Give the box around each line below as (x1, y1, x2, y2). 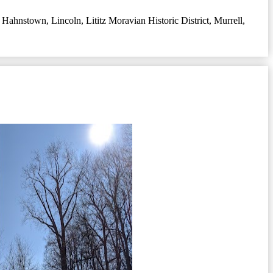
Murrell (214, 15, 243, 26)
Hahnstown (2, 15, 46, 26)
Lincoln (51, 15, 81, 26)
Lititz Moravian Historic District (86, 15, 209, 26)
